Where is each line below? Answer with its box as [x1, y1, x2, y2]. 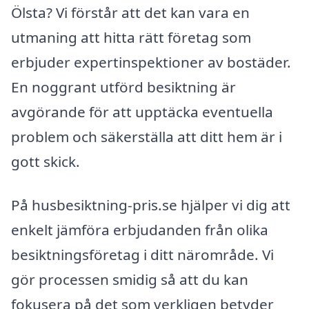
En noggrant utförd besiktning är [11, 77, 236, 97]
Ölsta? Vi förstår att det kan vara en [11, 2, 250, 22]
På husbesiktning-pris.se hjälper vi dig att [11, 195, 290, 215]
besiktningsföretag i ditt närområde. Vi [11, 245, 274, 265]
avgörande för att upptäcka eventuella [11, 101, 273, 121]
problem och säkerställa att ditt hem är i [11, 126, 282, 146]
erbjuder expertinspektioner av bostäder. [11, 52, 291, 72]
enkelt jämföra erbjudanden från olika [11, 220, 268, 240]
